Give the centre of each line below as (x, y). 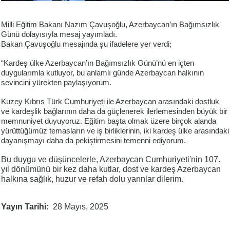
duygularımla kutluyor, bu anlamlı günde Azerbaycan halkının (102, 73)
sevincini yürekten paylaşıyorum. (56, 83)
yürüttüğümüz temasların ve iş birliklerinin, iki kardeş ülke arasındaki (115, 131)
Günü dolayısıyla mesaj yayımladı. (59, 35)
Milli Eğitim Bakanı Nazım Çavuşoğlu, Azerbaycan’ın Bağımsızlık (110, 25)
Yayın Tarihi (24, 207)
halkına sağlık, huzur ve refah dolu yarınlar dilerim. (92, 179)
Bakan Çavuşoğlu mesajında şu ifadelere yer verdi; (86, 44)
